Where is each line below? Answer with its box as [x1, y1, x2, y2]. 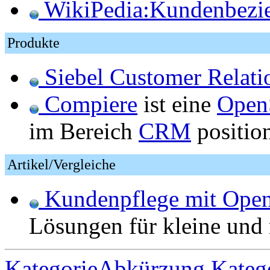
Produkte [7, 35, 60, 51]
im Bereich [29, 118, 139, 144]
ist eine [137, 91, 217, 117]
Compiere [39, 91, 137, 117]
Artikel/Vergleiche [7, 157, 116, 172]
